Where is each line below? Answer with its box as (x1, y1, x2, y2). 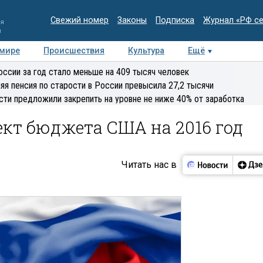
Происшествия (43, 46, 104, 56)
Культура (128, 46, 164, 56)
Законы (117, 15, 147, 25)
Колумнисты (156, 66, 205, 76)
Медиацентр (19, 66, 70, 76)
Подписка (156, 15, 195, 25)
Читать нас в (121, 159, 177, 170)
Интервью (93, 66, 133, 76)
